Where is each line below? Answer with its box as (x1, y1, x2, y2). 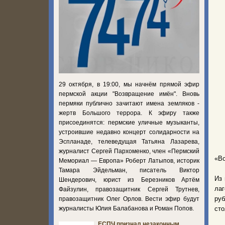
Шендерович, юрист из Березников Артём (59, 176, 199, 183)
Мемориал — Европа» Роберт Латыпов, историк (59, 157, 199, 164)
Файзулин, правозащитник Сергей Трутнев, (59, 185, 199, 193)
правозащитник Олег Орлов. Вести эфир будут (59, 195, 199, 202)
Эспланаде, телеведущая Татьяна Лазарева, (59, 138, 199, 145)
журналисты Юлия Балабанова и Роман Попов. (59, 204, 195, 212)
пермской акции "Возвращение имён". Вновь (59, 90, 199, 97)
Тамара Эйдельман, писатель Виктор (59, 166, 199, 174)
